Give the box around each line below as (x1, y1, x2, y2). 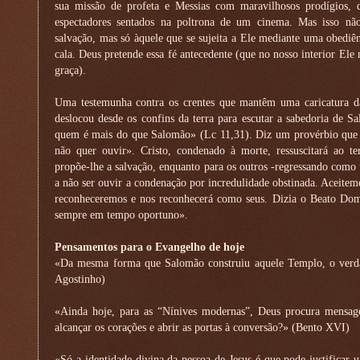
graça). (55, 63, 86, 76)
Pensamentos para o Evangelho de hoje (55, 240, 244, 253)
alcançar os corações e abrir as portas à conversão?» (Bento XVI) (55, 321, 350, 333)
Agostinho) (55, 272, 105, 285)
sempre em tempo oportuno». (55, 208, 188, 221)
